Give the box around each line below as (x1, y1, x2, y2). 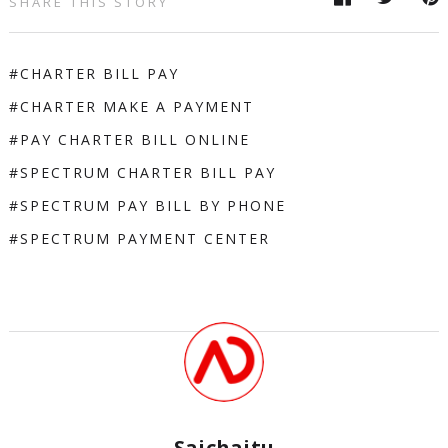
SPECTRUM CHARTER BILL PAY (19, 163, 276, 182)
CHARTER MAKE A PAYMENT (19, 97, 254, 116)
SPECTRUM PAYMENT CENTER (19, 229, 270, 248)
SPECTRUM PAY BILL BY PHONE (19, 196, 286, 215)
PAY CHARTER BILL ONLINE (19, 130, 250, 149)
